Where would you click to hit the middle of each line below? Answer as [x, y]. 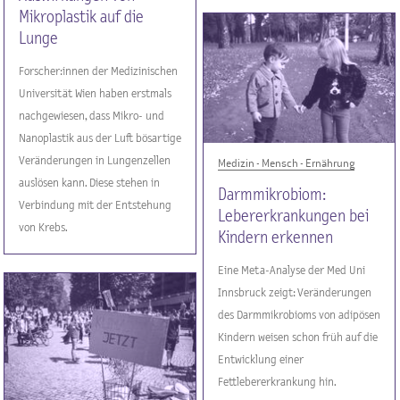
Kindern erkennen [276, 237]
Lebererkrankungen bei [294, 216]
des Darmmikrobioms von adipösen [300, 315]
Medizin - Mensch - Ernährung [287, 163]
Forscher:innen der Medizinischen [99, 71]
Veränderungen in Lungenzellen [95, 160]
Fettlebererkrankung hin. [278, 382]
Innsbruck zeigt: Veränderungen [295, 292]
